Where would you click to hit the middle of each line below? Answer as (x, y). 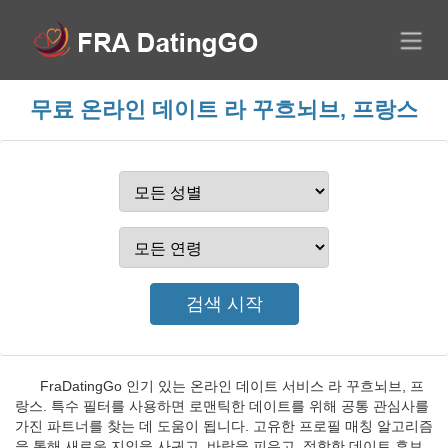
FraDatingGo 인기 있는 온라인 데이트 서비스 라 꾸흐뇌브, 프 (232, 386)
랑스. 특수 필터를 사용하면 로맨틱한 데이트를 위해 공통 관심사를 (222, 406)
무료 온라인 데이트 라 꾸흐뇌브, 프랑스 (224, 109)
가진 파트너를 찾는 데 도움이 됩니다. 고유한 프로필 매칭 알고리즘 (224, 426)
